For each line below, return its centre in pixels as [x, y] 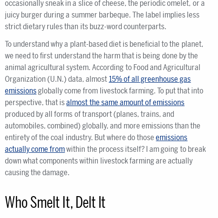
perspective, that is [36, 102]
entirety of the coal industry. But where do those [81, 137]
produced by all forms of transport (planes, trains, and [90, 114]
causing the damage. [37, 173]
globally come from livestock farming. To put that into [120, 91]
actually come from [35, 149]
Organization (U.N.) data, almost [57, 79]
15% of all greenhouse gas [150, 79]
